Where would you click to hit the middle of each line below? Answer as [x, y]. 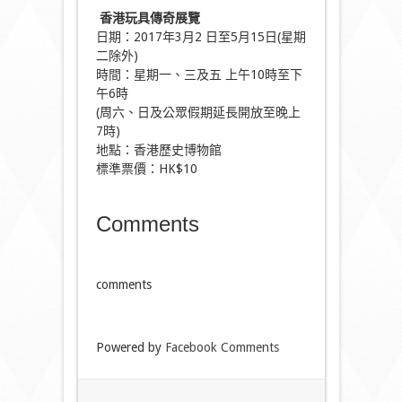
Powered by [130, 347]
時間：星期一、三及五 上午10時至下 [199, 74]
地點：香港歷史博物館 [158, 150]
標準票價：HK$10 [146, 169]
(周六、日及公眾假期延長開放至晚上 [198, 112]
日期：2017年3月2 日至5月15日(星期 [201, 37]
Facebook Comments [222, 347]
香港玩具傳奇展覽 [149, 18]
